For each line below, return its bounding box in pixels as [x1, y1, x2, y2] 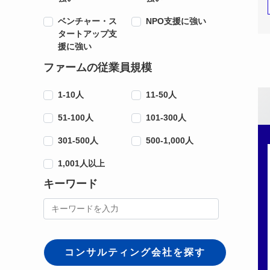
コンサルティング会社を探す [64, 247, 206, 258]
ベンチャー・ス [58, 16, 117, 27]
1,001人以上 [58, 158, 105, 168]
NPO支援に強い [145, 16, 206, 27]
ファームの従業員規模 [43, 61, 152, 74]
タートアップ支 [58, 29, 117, 39]
